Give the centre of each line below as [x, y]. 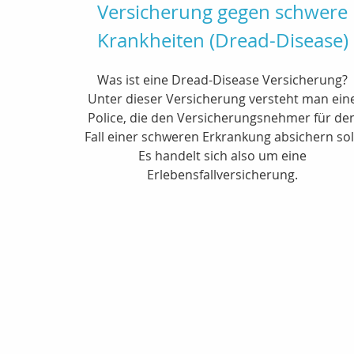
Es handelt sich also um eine [223, 155]
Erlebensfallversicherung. [223, 174]
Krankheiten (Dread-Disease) [222, 40]
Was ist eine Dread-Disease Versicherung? [223, 79]
